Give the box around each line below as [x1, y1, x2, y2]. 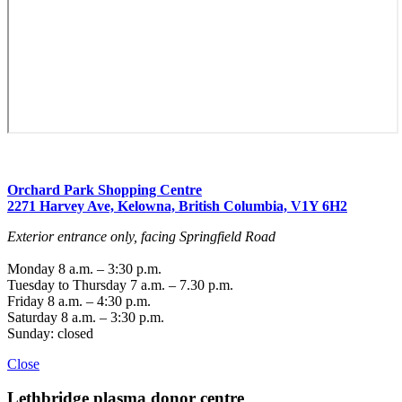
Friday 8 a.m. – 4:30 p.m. [7, 293, 151, 309]
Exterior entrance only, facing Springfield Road [7, 228, 275, 244]
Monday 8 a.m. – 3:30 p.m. [7, 260, 162, 276]
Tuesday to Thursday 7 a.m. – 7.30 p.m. [7, 276, 233, 293]
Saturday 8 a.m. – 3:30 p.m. [7, 309, 164, 325]
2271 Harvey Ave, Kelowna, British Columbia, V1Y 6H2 [7, 197, 347, 214]
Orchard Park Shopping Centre [7, 181, 202, 197]
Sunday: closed [7, 325, 93, 341]
